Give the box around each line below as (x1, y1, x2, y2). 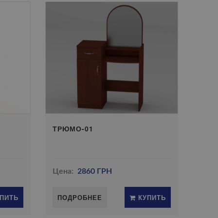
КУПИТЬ (135, 193, 166, 202)
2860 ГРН (77, 167, 112, 175)
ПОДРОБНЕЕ (57, 193, 103, 202)
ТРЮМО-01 (53, 124, 94, 133)
